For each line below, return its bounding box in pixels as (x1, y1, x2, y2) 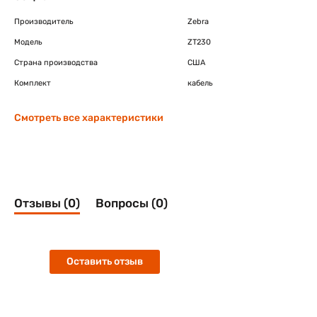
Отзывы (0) (14, 195, 80, 210)
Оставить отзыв (67, 255, 143, 268)
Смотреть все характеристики (14, 111, 163, 124)
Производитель (14, 16, 74, 26)
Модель (14, 37, 42, 47)
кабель (188, 78, 213, 88)
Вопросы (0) (96, 195, 168, 210)
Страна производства (14, 57, 98, 67)
